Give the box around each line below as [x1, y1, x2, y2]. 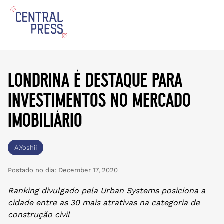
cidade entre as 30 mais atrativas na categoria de [8, 198, 200, 207]
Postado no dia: [8, 166, 56, 174]
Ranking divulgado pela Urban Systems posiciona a [8, 186, 205, 195]
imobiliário [8, 110, 82, 130]
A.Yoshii [14, 144, 37, 151]
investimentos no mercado [8, 90, 191, 110]
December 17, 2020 [56, 166, 118, 174]
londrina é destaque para [8, 70, 182, 90]
